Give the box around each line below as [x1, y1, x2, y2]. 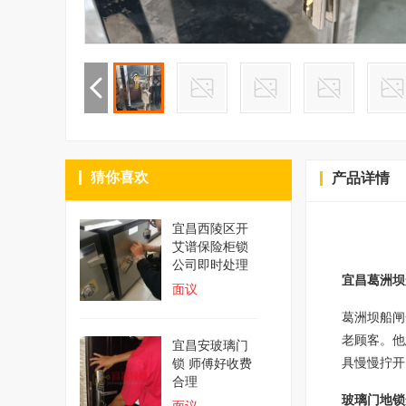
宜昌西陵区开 [172, 221, 248, 236]
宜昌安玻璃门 [172, 338, 248, 353]
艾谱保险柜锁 [172, 239, 248, 254]
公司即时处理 [172, 257, 248, 272]
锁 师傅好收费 [172, 356, 252, 371]
